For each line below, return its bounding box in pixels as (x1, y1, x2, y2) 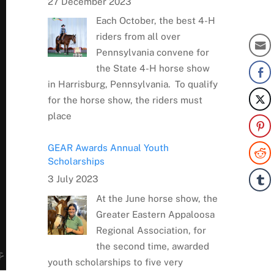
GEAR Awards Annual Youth (47, 142, 169, 153)
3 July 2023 (47, 174, 98, 185)
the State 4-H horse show (95, 63, 210, 74)
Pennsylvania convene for (95, 47, 209, 58)
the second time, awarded (95, 241, 209, 251)
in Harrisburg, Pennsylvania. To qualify (47, 79, 218, 90)
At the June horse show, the (95, 193, 218, 204)
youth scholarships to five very (47, 257, 183, 267)
